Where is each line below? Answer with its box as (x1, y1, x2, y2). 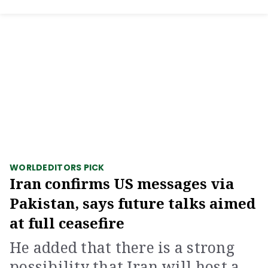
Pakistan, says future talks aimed (10, 193, 255, 213)
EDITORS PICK (42, 162, 105, 173)
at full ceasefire (10, 213, 124, 233)
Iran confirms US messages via (10, 173, 234, 193)
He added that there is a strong (10, 237, 234, 257)
